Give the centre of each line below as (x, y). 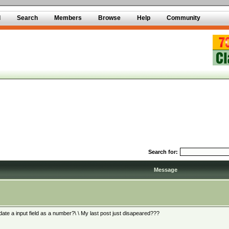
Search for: (163, 152)
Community (184, 18)
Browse (109, 18)
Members (68, 18)
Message (166, 170)
